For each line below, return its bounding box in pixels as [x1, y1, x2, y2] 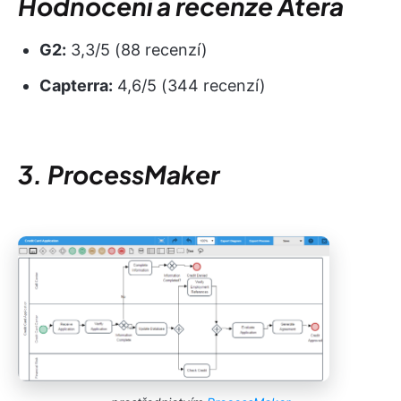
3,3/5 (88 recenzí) [66, 39, 208, 59]
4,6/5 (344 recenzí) [113, 75, 266, 95]
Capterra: [39, 75, 113, 95]
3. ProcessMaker [18, 158, 219, 190]
